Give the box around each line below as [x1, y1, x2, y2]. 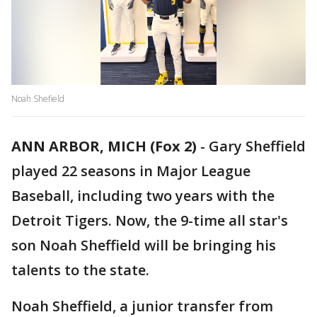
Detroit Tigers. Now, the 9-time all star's [11, 211, 288, 231]
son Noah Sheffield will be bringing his [11, 236, 276, 255]
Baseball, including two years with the [11, 186, 275, 206]
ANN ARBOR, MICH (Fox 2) [11, 137, 197, 156]
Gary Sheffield [209, 137, 306, 156]
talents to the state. [11, 260, 153, 280]
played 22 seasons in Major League [11, 161, 250, 181]
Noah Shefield [11, 93, 64, 105]
